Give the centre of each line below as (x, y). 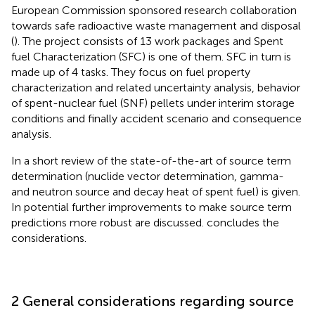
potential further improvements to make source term (158, 207)
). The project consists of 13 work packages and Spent (149, 41)
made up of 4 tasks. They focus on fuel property (131, 72)
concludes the (243, 222)
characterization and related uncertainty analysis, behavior (156, 87)
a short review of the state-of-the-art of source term (157, 160)
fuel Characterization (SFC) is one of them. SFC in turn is (151, 56)
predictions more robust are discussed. (109, 222)
